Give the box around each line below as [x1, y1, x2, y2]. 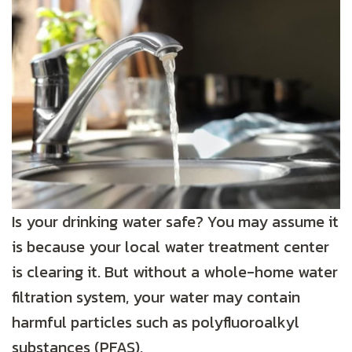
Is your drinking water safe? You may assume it [12, 210, 339, 234]
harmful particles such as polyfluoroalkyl [12, 310, 299, 335]
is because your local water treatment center [12, 235, 329, 259]
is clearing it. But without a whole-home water [12, 260, 338, 284]
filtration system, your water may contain [12, 285, 300, 310]
